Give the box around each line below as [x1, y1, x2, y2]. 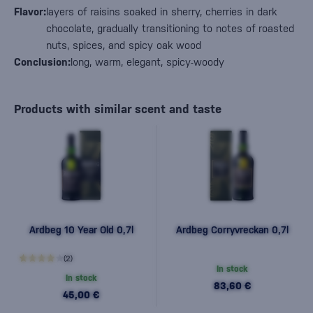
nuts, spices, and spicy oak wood [46, 39, 201, 51]
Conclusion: [14, 56, 71, 68]
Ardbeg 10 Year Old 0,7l [29, 224, 133, 235]
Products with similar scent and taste [14, 102, 221, 116]
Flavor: [14, 6, 46, 17]
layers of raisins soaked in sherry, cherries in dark [46, 6, 277, 17]
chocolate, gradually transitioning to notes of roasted [46, 22, 294, 34]
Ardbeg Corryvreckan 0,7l [175, 224, 289, 235]
